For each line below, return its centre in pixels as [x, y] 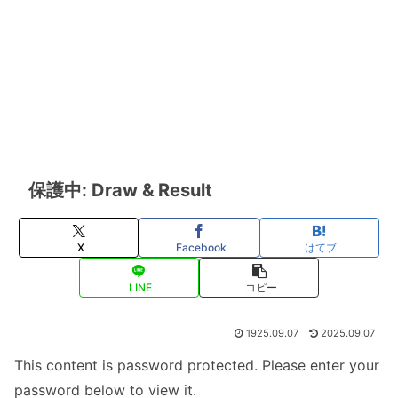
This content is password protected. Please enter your [197, 366]
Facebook [201, 247]
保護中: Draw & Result [120, 191]
